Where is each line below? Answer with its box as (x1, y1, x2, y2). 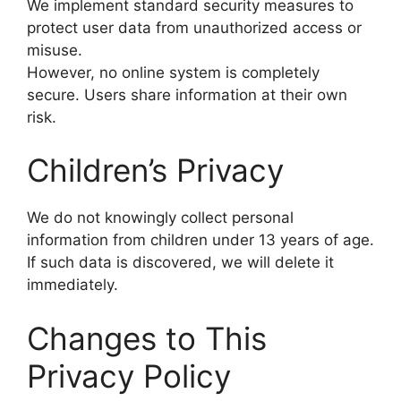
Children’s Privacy (27, 151, 284, 189)
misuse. (27, 40, 82, 59)
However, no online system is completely (27, 63, 320, 81)
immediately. (27, 276, 118, 294)
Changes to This (27, 319, 267, 357)
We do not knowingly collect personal (27, 209, 294, 226)
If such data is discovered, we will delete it (27, 253, 334, 271)
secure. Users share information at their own (27, 85, 347, 104)
